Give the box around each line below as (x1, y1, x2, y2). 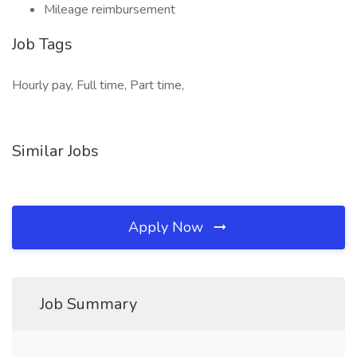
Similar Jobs (12, 140, 99, 162)
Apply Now (128, 218, 207, 237)
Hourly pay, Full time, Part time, (12, 76, 184, 94)
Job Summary (40, 293, 137, 315)
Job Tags (12, 33, 73, 55)
